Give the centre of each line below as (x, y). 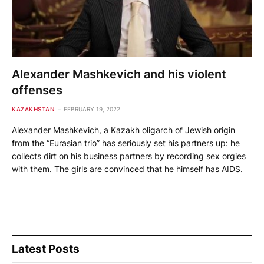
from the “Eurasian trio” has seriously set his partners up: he (126, 143)
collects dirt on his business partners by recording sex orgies (129, 156)
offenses (37, 90)
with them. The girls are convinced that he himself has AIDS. (127, 169)
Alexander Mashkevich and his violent (119, 75)
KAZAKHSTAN (33, 109)
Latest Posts (46, 249)
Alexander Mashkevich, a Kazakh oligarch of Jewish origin (123, 130)
